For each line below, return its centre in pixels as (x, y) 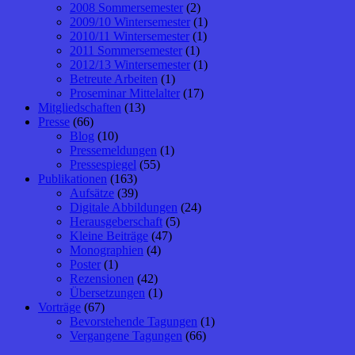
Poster (85, 265)
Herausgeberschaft (116, 222)
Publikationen (73, 179)
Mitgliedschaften (80, 108)
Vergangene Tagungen (126, 336)
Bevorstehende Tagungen (134, 322)
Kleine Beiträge (109, 236)
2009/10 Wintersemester (130, 22)
